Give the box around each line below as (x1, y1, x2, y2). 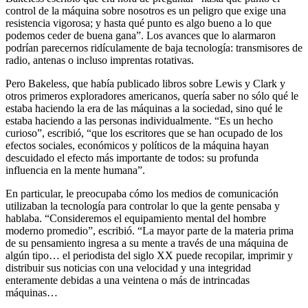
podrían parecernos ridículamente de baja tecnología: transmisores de (5, 41, 302, 54)
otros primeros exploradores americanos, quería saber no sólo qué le (5, 89, 298, 102)
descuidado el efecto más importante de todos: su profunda (5, 151, 258, 164)
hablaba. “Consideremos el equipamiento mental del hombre (5, 212, 266, 224)
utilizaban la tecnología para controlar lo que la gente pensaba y (5, 199, 280, 212)
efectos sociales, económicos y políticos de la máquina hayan (5, 139, 269, 151)
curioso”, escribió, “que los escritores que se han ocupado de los (5, 126, 283, 139)
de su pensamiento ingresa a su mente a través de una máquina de (5, 236, 288, 249)
